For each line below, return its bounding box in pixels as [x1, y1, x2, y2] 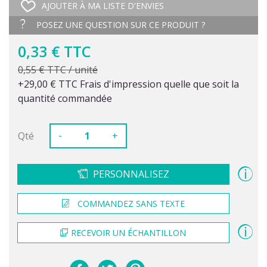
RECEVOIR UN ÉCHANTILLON [71, 227, 187, 239]
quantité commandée [18, 91, 112, 105]
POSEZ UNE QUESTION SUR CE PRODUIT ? [34, 18, 205, 30]
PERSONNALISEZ [92, 167, 169, 181]
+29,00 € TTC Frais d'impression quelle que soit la [18, 77, 239, 91]
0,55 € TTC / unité [18, 63, 98, 76]
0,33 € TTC [18, 41, 91, 61]
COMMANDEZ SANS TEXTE [77, 197, 185, 209]
